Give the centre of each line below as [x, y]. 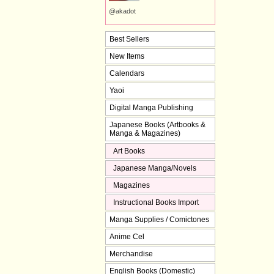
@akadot [122, 11]
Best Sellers [129, 39]
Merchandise [131, 254]
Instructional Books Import [156, 202]
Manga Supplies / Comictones [159, 219]
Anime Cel [127, 236]
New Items [127, 56]
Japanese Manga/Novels [155, 168]
